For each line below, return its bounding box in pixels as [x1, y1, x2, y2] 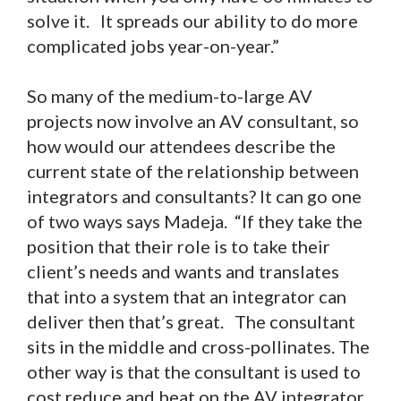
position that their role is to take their [27, 235, 330, 258]
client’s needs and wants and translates [27, 260, 339, 283]
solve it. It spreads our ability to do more [27, 10, 358, 32]
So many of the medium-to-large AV [27, 85, 312, 107]
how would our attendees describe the [27, 135, 336, 158]
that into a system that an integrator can [27, 286, 346, 308]
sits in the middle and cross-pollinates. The [27, 336, 370, 358]
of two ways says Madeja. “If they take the [27, 210, 363, 233]
